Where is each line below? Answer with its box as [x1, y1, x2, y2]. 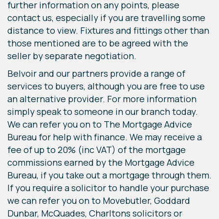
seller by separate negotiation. [7, 50, 136, 62]
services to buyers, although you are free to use [7, 80, 205, 92]
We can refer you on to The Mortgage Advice [7, 118, 192, 131]
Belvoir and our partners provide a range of [7, 67, 185, 80]
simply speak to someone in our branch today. [7, 106, 198, 118]
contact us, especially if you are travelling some [7, 12, 205, 24]
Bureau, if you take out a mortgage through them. [7, 169, 212, 181]
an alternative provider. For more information [7, 93, 197, 105]
